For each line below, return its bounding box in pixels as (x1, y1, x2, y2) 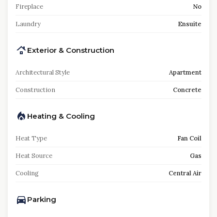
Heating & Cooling (27, 111, 95, 121)
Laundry (15, 20, 41, 28)
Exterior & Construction (27, 46, 114, 55)
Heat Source (15, 152, 52, 160)
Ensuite (178, 20, 201, 28)
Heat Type (15, 134, 47, 142)
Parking (27, 195, 56, 204)
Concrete (173, 86, 201, 94)
